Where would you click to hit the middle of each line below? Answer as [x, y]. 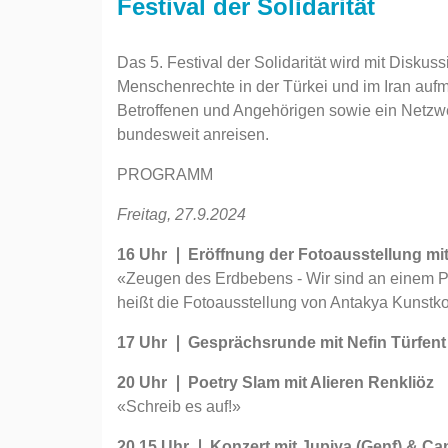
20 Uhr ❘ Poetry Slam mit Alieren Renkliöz [275, 382]
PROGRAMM [165, 174]
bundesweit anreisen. [193, 134]
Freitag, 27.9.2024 [181, 214]
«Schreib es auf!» [179, 406]
